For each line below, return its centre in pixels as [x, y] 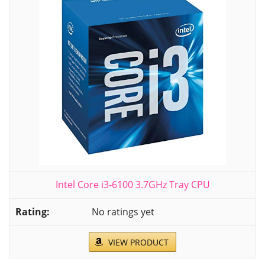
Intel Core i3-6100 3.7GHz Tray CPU [132, 185]
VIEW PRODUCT [138, 243]
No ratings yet [123, 212]
